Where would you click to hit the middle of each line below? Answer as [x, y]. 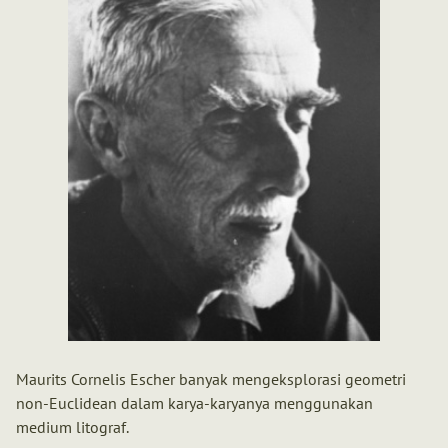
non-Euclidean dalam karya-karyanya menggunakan [194, 402]
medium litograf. [72, 426]
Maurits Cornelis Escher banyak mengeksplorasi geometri [211, 378]
